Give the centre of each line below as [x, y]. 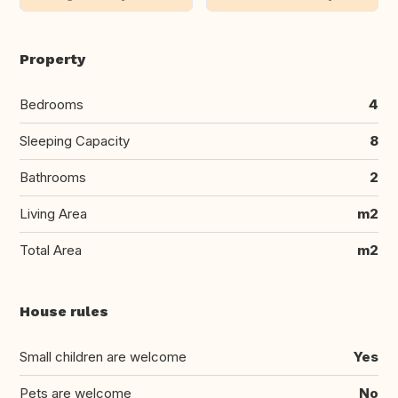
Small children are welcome [103, 357]
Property [52, 60]
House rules [64, 312]
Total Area [51, 251]
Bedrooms [52, 105]
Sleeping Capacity [75, 141]
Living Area [53, 214]
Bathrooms [53, 178]
